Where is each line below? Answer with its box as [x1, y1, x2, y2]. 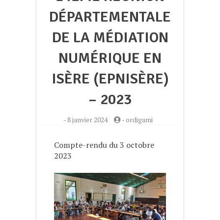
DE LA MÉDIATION [52, 28, 168, 47]
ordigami [126, 115, 153, 124]
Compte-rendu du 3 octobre [54, 139, 154, 150]
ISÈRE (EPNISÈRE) [51, 70, 169, 88]
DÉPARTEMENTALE [49, 8, 171, 26]
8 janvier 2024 [67, 115, 108, 124]
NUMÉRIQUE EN [58, 49, 162, 67]
